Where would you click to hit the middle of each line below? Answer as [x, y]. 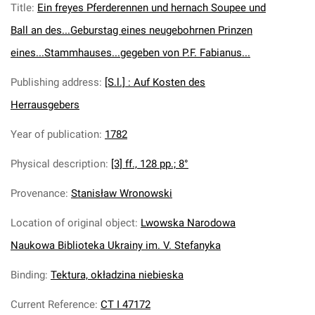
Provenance [38, 193]
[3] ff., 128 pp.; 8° [150, 164]
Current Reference [53, 304]
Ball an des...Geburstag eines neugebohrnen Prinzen [131, 30]
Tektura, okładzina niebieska [117, 275]
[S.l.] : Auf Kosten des [155, 82]
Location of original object [73, 223]
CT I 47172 [126, 304]
